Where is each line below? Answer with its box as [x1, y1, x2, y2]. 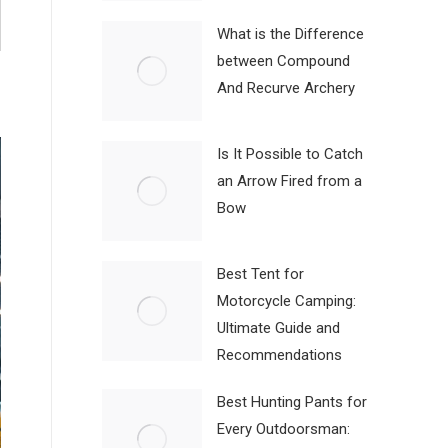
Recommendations [217, 346, 342, 365]
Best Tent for [217, 265, 304, 284]
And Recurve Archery [217, 79, 355, 98]
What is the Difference [217, 25, 364, 44]
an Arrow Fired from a [217, 172, 362, 191]
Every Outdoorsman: [217, 420, 350, 439]
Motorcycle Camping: [217, 292, 356, 311]
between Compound [217, 52, 350, 71]
